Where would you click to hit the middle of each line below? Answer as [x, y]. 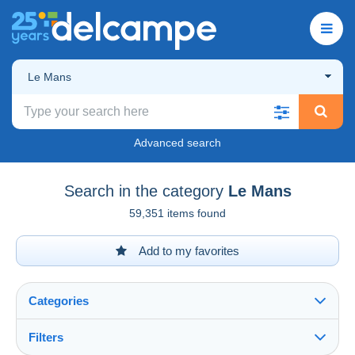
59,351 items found [177, 213]
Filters [46, 337]
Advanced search [177, 142]
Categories [59, 300]
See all [51, 346]
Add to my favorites [188, 250]
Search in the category [143, 191]
